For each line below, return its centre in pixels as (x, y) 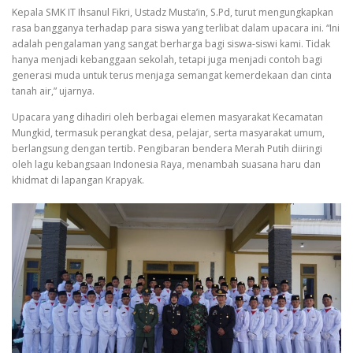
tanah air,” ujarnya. (53, 91)
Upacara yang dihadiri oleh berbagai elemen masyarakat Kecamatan (167, 117)
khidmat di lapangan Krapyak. (78, 180)
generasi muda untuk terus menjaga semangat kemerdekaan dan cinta (172, 76)
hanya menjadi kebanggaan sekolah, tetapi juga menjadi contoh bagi (167, 60)
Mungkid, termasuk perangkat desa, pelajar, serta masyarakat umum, (168, 133)
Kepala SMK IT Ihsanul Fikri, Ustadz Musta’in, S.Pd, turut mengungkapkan (173, 13)
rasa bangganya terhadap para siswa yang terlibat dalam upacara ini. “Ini (176, 28)
